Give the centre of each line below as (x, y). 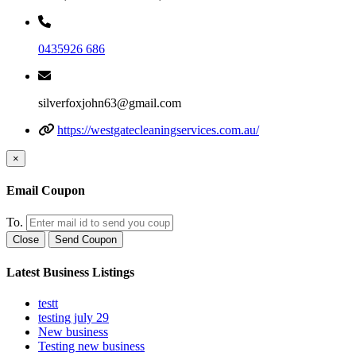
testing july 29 (74, 317)
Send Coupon (86, 240)
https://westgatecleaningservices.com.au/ (158, 130)
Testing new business (91, 346)
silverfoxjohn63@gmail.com (110, 103)
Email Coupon (46, 191)
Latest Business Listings (70, 272)
